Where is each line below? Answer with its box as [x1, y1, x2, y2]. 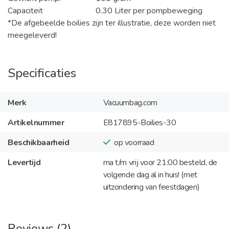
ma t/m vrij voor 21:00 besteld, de [103, 156, 217, 168]
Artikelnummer [8, 117, 64, 128]
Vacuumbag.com [103, 97, 157, 108]
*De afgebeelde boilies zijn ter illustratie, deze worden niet [8, 17, 216, 29]
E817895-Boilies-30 [103, 117, 176, 128]
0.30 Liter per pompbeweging [94, 5, 202, 16]
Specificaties [8, 65, 76, 81]
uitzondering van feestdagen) [103, 181, 200, 193]
